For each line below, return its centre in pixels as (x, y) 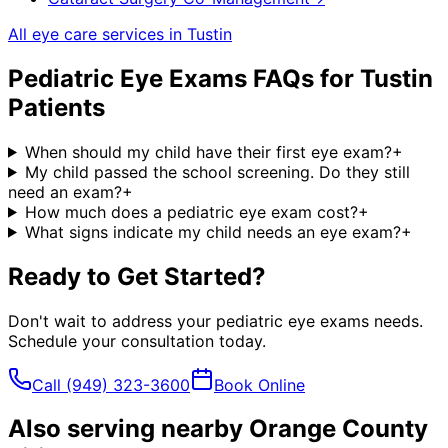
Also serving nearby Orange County (218, 429)
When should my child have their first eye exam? (208, 151)
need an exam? (65, 191)
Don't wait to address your (112, 320)
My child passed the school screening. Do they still (217, 171)
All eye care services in (97, 33)
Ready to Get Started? (137, 276)
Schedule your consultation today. (137, 340)
